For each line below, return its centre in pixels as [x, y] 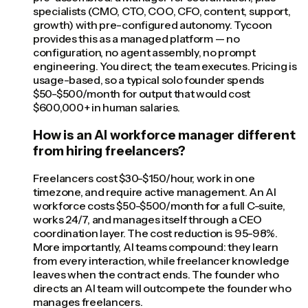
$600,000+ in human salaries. [107, 107]
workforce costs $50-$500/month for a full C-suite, [159, 206]
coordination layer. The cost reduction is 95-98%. [155, 233]
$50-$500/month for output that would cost [142, 93]
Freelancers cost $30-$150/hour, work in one [144, 178]
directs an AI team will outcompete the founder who [162, 288]
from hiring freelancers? [110, 151]
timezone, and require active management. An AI [155, 192]
